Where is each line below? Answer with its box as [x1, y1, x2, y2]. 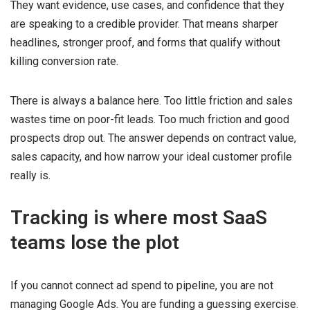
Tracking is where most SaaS [10, 206, 267, 229]
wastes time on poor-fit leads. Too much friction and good [10, 112, 289, 126]
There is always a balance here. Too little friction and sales [10, 93, 293, 107]
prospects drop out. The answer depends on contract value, [10, 131, 296, 145]
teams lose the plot [10, 230, 179, 254]
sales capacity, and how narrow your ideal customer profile [10, 149, 292, 163]
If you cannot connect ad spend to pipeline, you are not [10, 278, 273, 292]
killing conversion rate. [10, 54, 118, 68]
